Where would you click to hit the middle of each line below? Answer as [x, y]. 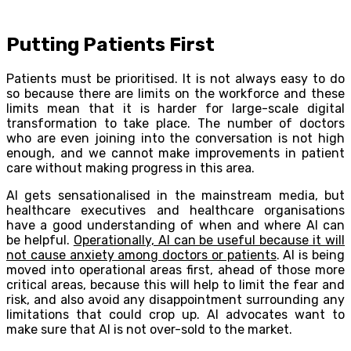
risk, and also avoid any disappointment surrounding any [175, 299]
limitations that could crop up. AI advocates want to [175, 314]
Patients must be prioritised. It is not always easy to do [175, 78]
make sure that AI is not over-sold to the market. [149, 329]
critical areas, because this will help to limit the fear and [175, 284]
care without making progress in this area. [130, 168]
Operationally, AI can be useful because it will [209, 240]
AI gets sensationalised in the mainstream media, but [175, 195]
